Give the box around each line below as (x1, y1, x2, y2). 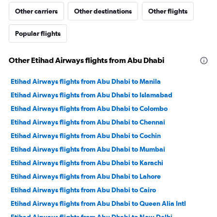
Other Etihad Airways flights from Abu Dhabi (9, 56, 164, 64)
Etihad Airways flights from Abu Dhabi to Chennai (11, 118, 165, 126)
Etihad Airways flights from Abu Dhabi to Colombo (11, 105, 168, 112)
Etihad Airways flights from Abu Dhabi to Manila (11, 77, 161, 85)
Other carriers (15, 7, 58, 15)
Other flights (148, 7, 187, 15)
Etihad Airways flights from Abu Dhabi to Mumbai (11, 145, 165, 153)
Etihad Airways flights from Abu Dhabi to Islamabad (11, 91, 172, 99)
